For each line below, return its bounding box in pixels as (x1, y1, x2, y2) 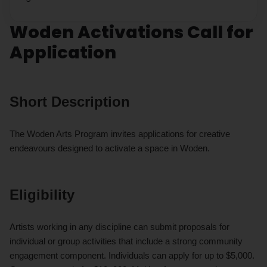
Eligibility (10, 186, 74, 203)
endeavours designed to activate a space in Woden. (10, 142, 210, 153)
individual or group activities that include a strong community (10, 235, 243, 246)
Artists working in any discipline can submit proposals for (10, 221, 229, 232)
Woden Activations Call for (10, 20, 253, 44)
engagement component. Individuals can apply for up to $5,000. (10, 250, 254, 260)
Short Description (10, 93, 130, 110)
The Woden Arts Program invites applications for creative (10, 128, 230, 139)
